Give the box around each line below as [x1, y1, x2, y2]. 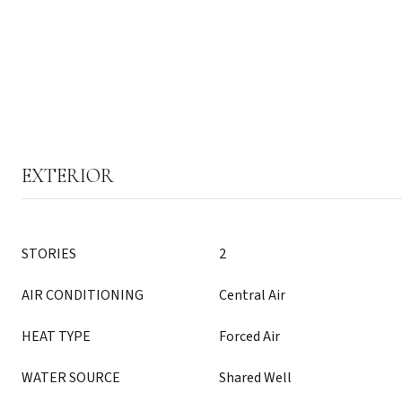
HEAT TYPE [22, 327, 91, 346]
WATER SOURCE [22, 368, 120, 388]
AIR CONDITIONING [22, 285, 144, 305]
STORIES [22, 244, 76, 264]
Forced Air [219, 327, 280, 346]
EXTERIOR [22, 164, 114, 188]
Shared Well [219, 368, 292, 388]
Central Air [219, 285, 285, 305]
